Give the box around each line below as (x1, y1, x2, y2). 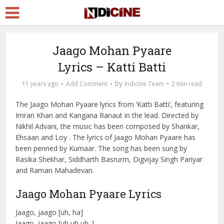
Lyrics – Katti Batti (58, 59, 166, 75)
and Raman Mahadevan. (15, 165, 94, 175)
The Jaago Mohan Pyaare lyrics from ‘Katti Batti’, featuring (15, 99, 204, 109)
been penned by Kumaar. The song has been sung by (15, 143, 187, 153)
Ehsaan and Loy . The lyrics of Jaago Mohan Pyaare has (15, 132, 196, 142)
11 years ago (22, 79, 58, 88)
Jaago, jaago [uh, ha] (15, 207, 83, 217)
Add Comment (66, 79, 107, 88)
